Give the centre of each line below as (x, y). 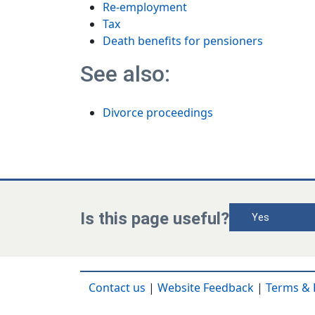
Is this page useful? (155, 218)
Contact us (117, 288)
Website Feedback (206, 288)
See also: (125, 74)
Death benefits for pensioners (183, 41)
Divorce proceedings (158, 112)
